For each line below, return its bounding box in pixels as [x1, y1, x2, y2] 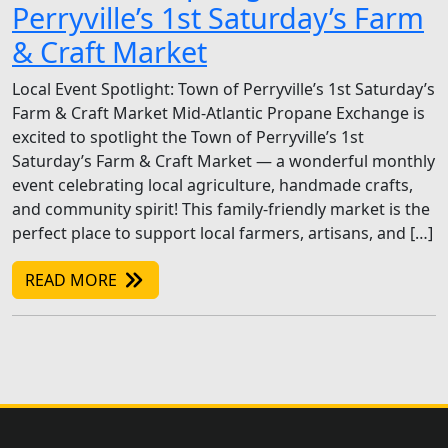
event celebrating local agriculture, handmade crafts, [12, 174, 413, 197]
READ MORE [25, 269, 121, 292]
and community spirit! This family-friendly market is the [12, 198, 430, 221]
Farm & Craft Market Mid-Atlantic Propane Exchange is [12, 102, 425, 125]
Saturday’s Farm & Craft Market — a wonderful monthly [12, 150, 435, 173]
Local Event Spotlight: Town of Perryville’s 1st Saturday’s [12, 78, 435, 101]
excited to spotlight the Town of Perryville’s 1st [12, 126, 364, 149]
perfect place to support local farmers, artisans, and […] [12, 222, 433, 245]
